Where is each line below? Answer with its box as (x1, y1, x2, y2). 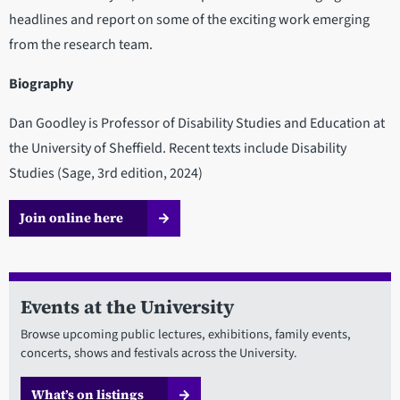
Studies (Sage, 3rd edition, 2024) (9, 163, 203, 184)
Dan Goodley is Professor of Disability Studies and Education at (9, 113, 385, 134)
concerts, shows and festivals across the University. (20, 344, 297, 363)
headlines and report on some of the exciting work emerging (9, 10, 370, 30)
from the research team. (9, 35, 153, 55)
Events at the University (20, 294, 234, 321)
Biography (9, 74, 73, 95)
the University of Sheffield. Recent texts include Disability (9, 138, 346, 159)
